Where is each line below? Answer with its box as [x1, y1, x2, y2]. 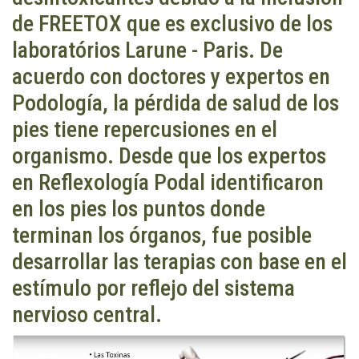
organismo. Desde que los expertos [12, 142, 326, 169]
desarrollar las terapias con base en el [12, 248, 347, 275]
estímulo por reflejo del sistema [12, 274, 295, 301]
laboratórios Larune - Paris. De [12, 36, 283, 63]
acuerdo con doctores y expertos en [12, 63, 330, 90]
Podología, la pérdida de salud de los [12, 89, 339, 116]
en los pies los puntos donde [12, 195, 265, 222]
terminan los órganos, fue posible [12, 221, 312, 248]
